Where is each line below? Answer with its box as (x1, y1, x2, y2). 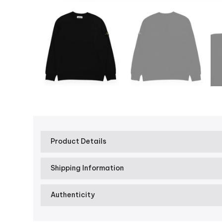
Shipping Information (51, 164, 124, 173)
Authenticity (51, 190, 95, 200)
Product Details (51, 137, 107, 146)
